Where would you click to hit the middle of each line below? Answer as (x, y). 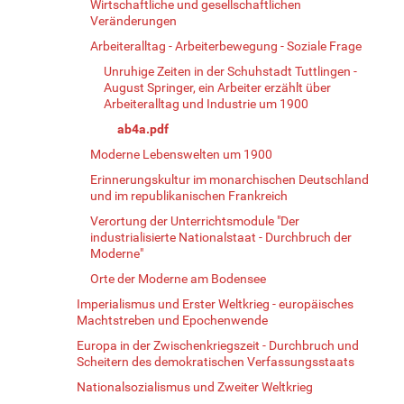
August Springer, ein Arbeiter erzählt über (217, 87)
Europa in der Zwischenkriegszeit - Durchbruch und (218, 345)
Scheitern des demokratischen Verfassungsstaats (216, 361)
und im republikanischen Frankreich (189, 195)
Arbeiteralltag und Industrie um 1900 (206, 103)
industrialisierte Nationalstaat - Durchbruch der (221, 237)
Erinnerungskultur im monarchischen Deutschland (230, 179)
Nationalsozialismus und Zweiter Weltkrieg (195, 386)
